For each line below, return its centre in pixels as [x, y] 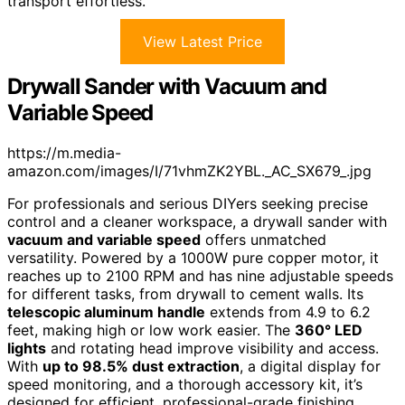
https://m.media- [64, 152]
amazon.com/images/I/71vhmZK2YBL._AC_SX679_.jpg [189, 170]
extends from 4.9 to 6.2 [288, 311]
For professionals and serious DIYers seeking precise [188, 203]
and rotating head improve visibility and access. [212, 348]
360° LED [329, 330]
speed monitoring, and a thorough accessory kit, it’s [185, 384]
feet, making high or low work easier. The [151, 330]
